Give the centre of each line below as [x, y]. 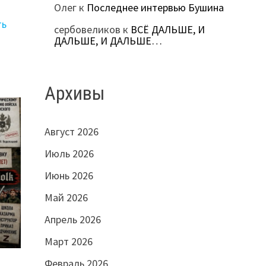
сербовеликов [87, 30]
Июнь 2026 [69, 175]
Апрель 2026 [72, 219]
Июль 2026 [69, 153]
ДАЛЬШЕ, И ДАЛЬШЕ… [108, 41]
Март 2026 [68, 241]
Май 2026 [66, 197]
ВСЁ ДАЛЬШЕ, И [167, 30]
